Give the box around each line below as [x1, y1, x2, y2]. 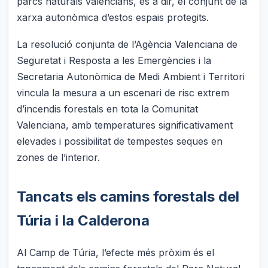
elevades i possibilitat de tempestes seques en [17, 135, 223, 147]
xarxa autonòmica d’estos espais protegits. [17, 11, 209, 24]
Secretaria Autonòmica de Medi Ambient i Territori [17, 70, 245, 83]
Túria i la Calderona [17, 211, 150, 229]
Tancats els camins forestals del [17, 187, 240, 205]
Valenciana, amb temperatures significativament [17, 118, 233, 131]
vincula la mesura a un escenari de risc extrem [17, 86, 230, 99]
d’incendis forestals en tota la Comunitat [17, 102, 199, 115]
